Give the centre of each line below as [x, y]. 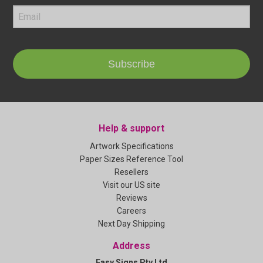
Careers [131, 210]
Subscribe [131, 64]
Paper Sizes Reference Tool [131, 159]
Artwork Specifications [131, 146]
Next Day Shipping [131, 223]
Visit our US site [131, 185]
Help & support [131, 128]
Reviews [131, 198]
